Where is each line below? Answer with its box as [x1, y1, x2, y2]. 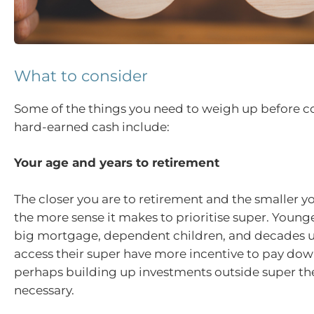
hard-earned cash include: [14, 119, 170, 134]
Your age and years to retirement [14, 156, 219, 170]
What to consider [14, 66, 148, 86]
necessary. [14, 282, 74, 297]
